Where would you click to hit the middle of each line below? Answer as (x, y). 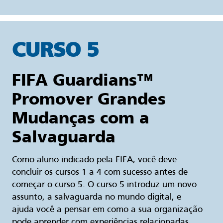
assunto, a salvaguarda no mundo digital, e (97, 198)
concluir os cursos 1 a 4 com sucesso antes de (100, 173)
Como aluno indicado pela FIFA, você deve (94, 160)
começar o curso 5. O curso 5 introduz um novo (104, 185)
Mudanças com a (81, 118)
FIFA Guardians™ (82, 80)
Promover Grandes (89, 99)
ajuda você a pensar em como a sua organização (107, 210)
